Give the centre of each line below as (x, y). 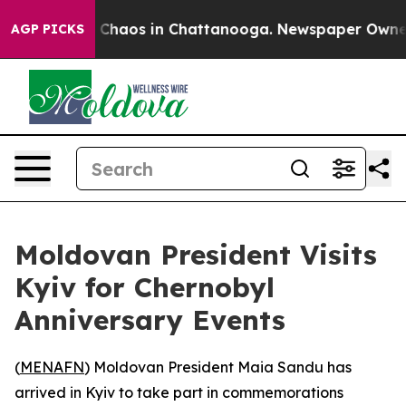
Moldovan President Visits (196, 255)
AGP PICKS (48, 29)
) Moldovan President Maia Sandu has (218, 367)
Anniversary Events (150, 320)
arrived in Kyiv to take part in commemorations (179, 392)
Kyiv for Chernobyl (145, 287)
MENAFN (52, 367)
